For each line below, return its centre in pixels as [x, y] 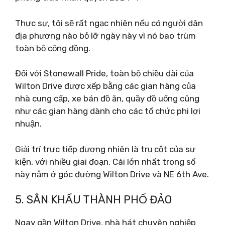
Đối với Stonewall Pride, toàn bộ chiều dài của [104, 73]
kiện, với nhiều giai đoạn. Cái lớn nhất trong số [105, 161]
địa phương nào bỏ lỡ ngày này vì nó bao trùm [105, 35]
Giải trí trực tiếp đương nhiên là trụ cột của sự [105, 149]
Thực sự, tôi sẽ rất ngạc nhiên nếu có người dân [109, 23]
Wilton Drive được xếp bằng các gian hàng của [105, 86]
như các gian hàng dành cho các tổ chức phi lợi [108, 111]
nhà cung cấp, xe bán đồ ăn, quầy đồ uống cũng [107, 98]
